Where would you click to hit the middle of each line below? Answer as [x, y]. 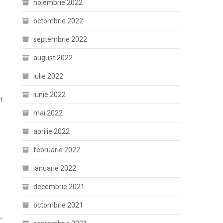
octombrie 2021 [58, 205]
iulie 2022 [49, 76]
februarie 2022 [57, 150]
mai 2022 [48, 113]
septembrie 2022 [60, 39]
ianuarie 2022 [55, 168]
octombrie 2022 [58, 21]
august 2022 [53, 58]
